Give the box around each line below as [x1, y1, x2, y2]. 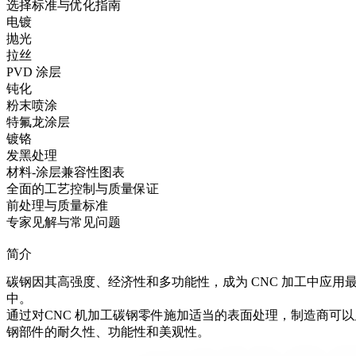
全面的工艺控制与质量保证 [6, 181, 159, 195]
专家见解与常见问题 [6, 215, 121, 229]
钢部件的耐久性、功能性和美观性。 [6, 325, 210, 339]
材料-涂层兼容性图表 [6, 164, 125, 179]
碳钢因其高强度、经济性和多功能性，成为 [6, 275, 251, 289]
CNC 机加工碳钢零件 [44, 308, 164, 323]
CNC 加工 [251, 275, 307, 289]
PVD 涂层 [6, 64, 61, 79]
